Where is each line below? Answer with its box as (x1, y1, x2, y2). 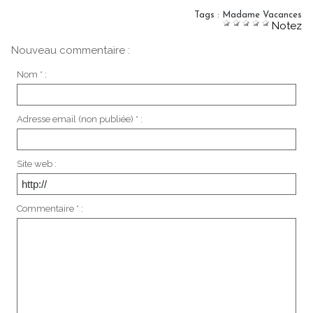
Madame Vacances (222, 10, 302, 20)
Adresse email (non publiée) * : (16, 114, 143, 125)
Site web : (16, 159, 57, 170)
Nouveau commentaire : (11, 43, 130, 57)
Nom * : (16, 69, 47, 80)
